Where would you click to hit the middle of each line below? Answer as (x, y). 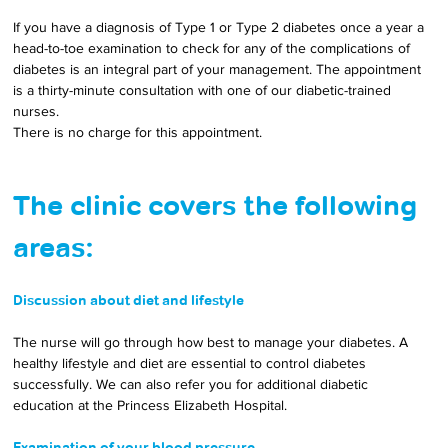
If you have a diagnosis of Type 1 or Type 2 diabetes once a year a (221, 27)
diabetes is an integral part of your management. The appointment (219, 69)
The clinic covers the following (219, 205)
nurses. (38, 111)
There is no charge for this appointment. (140, 132)
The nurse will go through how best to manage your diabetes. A (213, 342)
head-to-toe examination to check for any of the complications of (214, 48)
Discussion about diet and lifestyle (129, 300)
